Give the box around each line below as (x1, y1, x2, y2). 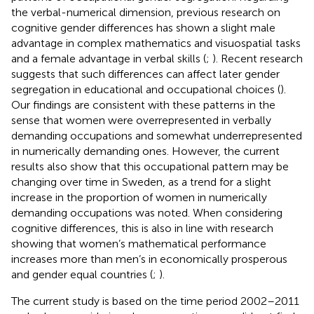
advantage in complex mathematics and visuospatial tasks (11, 36, 301, 50)
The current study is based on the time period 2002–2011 (11, 294, 299, 308)
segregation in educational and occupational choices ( (11, 82, 280, 96)
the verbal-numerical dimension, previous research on (11, 5, 280, 19)
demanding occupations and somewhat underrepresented (11, 128, 302, 142)
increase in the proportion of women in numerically (11, 190, 267, 204)
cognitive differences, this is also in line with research (11, 221, 273, 235)
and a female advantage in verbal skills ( (11, 51, 206, 65)
